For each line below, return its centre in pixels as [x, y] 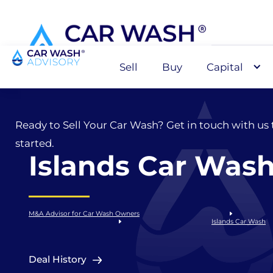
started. [34, 143]
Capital [225, 67]
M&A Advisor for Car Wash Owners [84, 214]
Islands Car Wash [239, 222]
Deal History [58, 259]
